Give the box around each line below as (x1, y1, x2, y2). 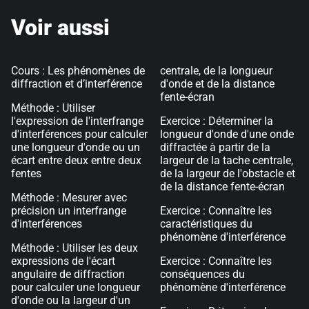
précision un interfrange (11, 204, 126, 217)
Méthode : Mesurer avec (11, 191, 127, 204)
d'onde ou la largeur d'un (11, 294, 130, 307)
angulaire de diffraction (11, 268, 125, 281)
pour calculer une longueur (11, 281, 140, 294)
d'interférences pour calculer (11, 128, 148, 141)
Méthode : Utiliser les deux (11, 241, 138, 255)
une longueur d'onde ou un (11, 141, 140, 154)
